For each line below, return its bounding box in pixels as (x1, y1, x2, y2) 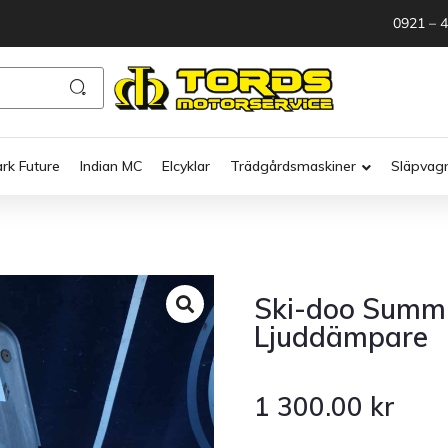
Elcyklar (162, 157, 210, 176)
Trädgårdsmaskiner (230, 157, 356, 176)
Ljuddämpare (254, 319, 428, 355)
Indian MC (80, 157, 142, 176)
